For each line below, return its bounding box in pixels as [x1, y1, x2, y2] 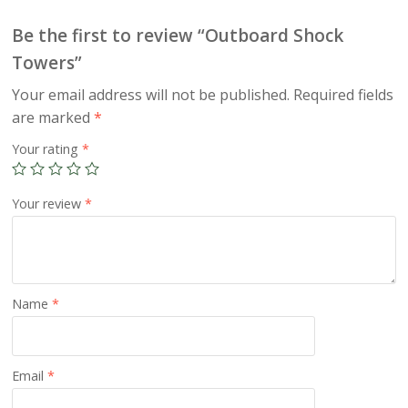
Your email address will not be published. [12, 84, 291, 105]
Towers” [12, 50, 83, 75]
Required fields [293, 84, 394, 105]
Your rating [12, 139, 83, 158]
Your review [12, 194, 86, 212]
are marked [12, 107, 95, 127]
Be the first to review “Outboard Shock [12, 23, 344, 47]
